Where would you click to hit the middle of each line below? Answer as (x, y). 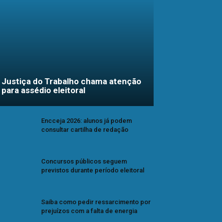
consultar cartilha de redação (85, 130)
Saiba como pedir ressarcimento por (96, 202)
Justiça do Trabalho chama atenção (71, 82)
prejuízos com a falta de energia (89, 211)
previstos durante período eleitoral (93, 170)
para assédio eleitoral (43, 90)
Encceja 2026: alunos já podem (86, 121)
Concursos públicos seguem (84, 162)
